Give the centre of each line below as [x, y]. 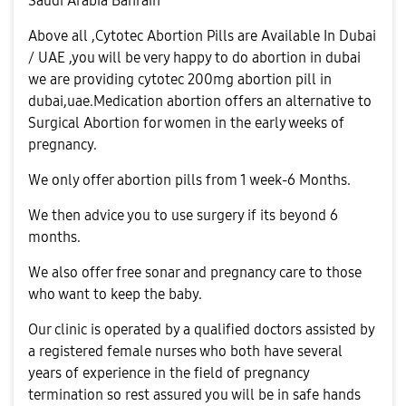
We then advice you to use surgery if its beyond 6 [183, 215]
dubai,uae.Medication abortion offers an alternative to [200, 101]
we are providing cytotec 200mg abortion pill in [180, 79]
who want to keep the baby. [115, 294]
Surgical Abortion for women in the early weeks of [186, 123]
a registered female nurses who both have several [185, 351]
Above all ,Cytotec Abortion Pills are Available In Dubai [202, 36]
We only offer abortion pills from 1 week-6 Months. [189, 180]
